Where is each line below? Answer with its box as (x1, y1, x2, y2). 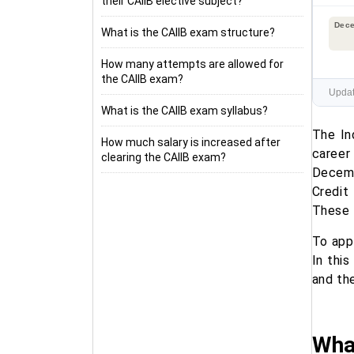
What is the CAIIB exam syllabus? (101, 104, 268, 117)
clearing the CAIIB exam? (101, 151, 226, 164)
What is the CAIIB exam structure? (101, 26, 275, 39)
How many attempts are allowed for (101, 58, 284, 70)
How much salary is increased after (101, 136, 281, 149)
